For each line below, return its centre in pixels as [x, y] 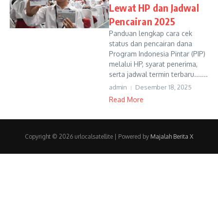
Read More [126, 100]
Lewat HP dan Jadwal [154, 8]
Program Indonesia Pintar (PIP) [157, 54]
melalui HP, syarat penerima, [153, 64]
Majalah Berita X [172, 136]
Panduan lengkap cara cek [151, 33]
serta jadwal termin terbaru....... [158, 74]
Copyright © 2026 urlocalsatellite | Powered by [88, 136]
